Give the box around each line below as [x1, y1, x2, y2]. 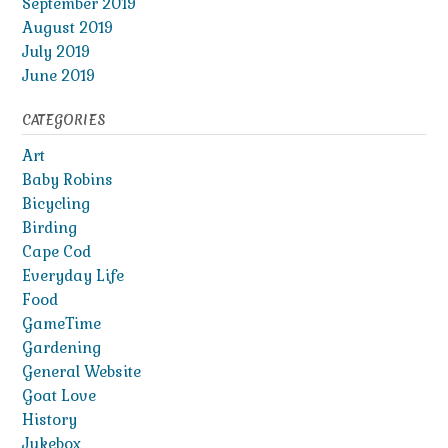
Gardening [22, 338, 101, 358]
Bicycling [22, 194, 90, 214]
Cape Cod [22, 242, 91, 262]
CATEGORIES [22, 111, 105, 130]
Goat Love [22, 386, 96, 406]
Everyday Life [22, 266, 124, 286]
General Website [22, 362, 141, 382]
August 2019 [22, 18, 113, 38]
